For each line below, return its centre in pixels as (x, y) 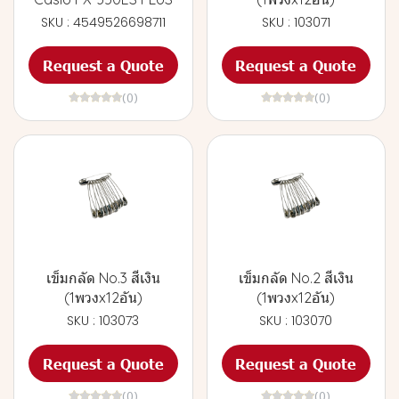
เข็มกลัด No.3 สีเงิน (103, 278)
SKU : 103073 (103, 321)
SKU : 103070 (296, 321)
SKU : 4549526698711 (103, 22)
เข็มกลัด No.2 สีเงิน (296, 278)
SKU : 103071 (296, 22)
